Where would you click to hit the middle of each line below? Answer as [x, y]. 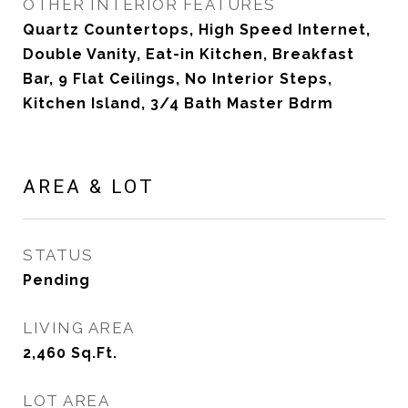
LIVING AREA [79, 328]
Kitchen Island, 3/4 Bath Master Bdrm [178, 103]
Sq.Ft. [94, 353]
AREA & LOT [89, 187]
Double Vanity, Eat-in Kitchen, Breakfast [189, 54]
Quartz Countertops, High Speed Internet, [197, 30]
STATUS [58, 255]
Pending [56, 280]
